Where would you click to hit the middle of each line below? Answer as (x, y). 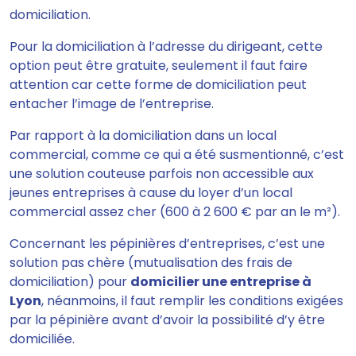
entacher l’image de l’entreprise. (112, 104)
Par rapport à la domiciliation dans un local (143, 136)
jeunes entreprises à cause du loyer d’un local (151, 193)
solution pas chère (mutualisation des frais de (151, 263)
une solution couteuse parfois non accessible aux (162, 174)
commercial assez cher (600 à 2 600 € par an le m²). (175, 212)
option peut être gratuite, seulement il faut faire (159, 66)
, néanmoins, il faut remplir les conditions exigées (192, 301)
